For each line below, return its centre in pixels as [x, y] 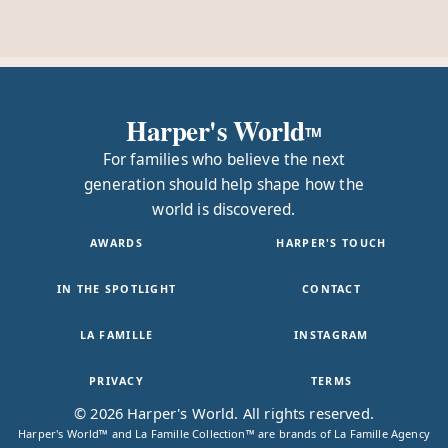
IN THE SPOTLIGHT [116, 288]
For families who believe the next [224, 160]
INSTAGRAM [331, 334]
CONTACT [331, 288]
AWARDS [116, 242]
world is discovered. [224, 210]
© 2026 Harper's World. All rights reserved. [224, 413]
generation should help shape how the [224, 185]
